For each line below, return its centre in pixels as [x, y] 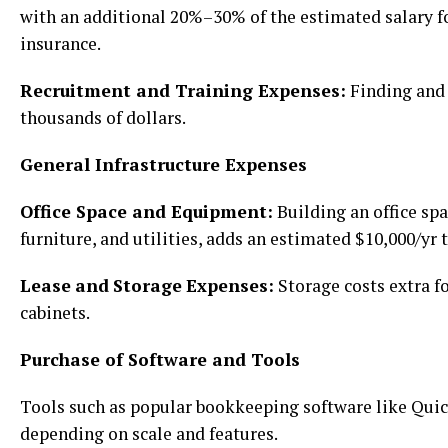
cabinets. [55, 312]
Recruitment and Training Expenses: [183, 90]
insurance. [60, 43]
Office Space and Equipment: [146, 211]
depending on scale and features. [149, 433]
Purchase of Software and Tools [160, 359]
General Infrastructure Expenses [163, 164]
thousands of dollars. [103, 117]
